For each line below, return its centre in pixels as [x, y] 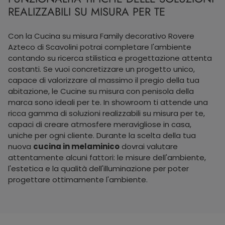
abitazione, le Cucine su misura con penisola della [101, 91]
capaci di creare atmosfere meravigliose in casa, [100, 124]
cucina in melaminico [76, 146]
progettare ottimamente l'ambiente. [78, 179]
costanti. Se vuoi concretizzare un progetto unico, [101, 69]
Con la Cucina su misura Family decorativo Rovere [101, 36]
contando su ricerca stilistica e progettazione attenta [110, 58]
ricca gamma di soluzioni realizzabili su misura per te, [106, 113]
